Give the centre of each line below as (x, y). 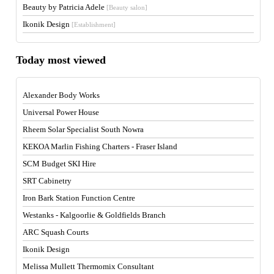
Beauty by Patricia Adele (65, 7)
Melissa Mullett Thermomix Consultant (89, 267)
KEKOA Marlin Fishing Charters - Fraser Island (100, 147)
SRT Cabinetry (47, 181)
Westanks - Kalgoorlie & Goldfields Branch (94, 215)
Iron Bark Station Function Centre (79, 198)
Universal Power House (61, 113)
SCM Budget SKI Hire (60, 164)
